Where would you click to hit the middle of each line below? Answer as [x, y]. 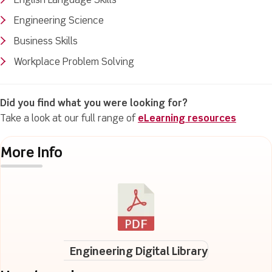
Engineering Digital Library [139, 252]
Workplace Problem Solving [74, 62]
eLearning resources [187, 119]
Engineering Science [59, 21]
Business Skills [46, 42]
